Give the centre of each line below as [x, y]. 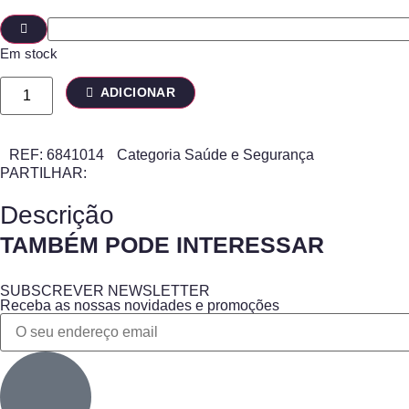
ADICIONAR [138, 93]
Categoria [149, 155]
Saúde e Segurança [249, 155]
